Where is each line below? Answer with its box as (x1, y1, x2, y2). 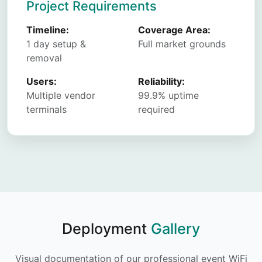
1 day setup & (26, 38, 86, 50)
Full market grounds (138, 38, 226, 50)
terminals (26, 104, 67, 115)
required (138, 104, 175, 115)
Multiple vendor (26, 89, 95, 101)
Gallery (151, 220, 200, 237)
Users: (26, 75, 57, 87)
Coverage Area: (138, 24, 211, 36)
